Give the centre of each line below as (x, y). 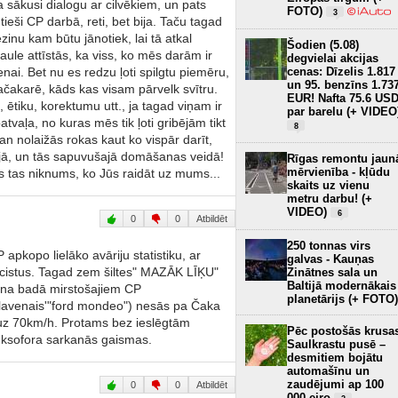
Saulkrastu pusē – (336, 344)
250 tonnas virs (329, 245)
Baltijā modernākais (342, 285)
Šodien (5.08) (323, 44)
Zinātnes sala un (332, 272)
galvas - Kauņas (330, 259)
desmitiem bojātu (335, 357)
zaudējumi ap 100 (335, 384)
